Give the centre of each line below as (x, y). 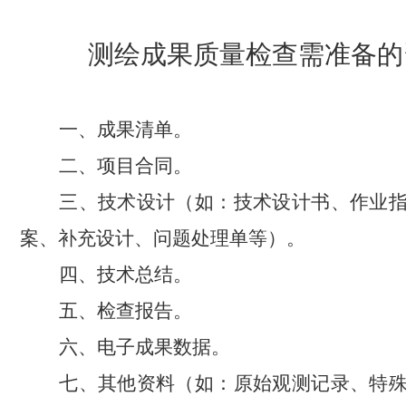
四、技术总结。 (126, 274)
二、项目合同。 (126, 165)
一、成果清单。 (126, 129)
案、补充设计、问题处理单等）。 (163, 237)
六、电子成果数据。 (145, 346)
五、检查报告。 (126, 310)
